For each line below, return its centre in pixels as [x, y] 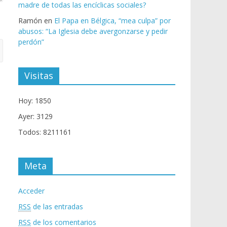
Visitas [39, 76]
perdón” [31, 42]
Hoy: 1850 [35, 101]
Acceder [31, 191]
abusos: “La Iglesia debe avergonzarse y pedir [93, 31]
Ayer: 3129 [35, 117]
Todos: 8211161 [45, 132]
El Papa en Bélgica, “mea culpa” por [112, 21]
